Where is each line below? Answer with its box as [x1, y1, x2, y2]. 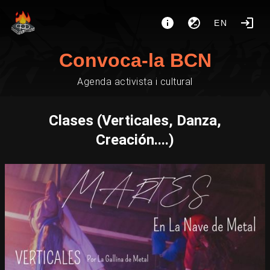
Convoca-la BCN [58, 49, 212, 71]
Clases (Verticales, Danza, [49, 112, 221, 129]
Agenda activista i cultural [77, 76, 193, 87]
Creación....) [96, 131, 174, 148]
